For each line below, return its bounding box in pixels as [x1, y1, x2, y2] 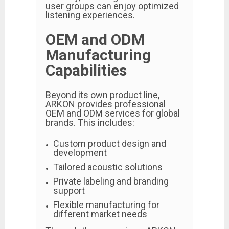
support [53, 185, 85, 196]
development [53, 147, 107, 158]
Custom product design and [53, 138, 166, 149]
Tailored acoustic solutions [53, 162, 163, 172]
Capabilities [45, 61, 127, 79]
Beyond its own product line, [45, 89, 159, 100]
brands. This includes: [45, 117, 134, 128]
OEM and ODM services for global [45, 108, 180, 119]
